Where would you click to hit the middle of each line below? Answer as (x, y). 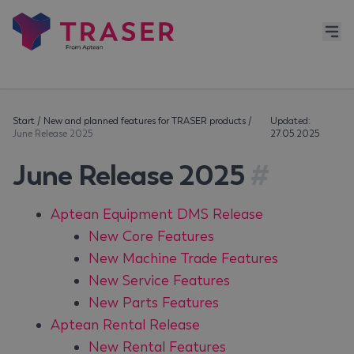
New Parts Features (154, 303)
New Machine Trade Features (183, 258)
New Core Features (151, 236)
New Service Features (159, 281)
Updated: (290, 121)
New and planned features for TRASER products (145, 121)
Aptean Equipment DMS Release (157, 214)
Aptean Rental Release (125, 325)
